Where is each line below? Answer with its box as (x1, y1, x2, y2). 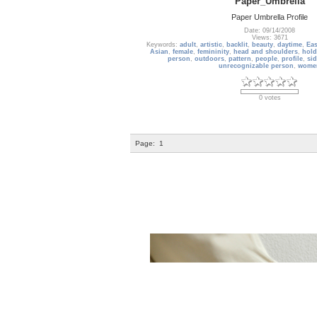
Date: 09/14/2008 (244, 27, 295, 35)
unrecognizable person (219, 62, 294, 70)
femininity (197, 48, 229, 56)
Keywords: (146, 41, 180, 49)
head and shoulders (233, 48, 298, 56)
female (172, 48, 193, 56)
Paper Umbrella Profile (231, 12, 308, 21)
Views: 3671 (251, 34, 288, 42)
